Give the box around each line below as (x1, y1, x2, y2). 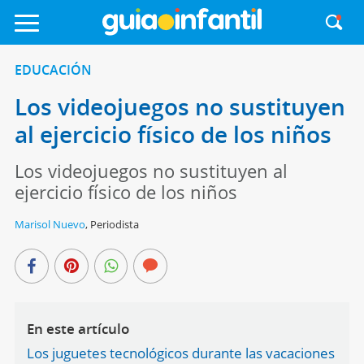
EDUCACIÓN (14, 61, 92, 79)
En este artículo (26, 319, 129, 338)
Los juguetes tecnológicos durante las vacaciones (26, 344, 335, 362)
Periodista (89, 217, 139, 232)
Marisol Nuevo (14, 217, 85, 232)
